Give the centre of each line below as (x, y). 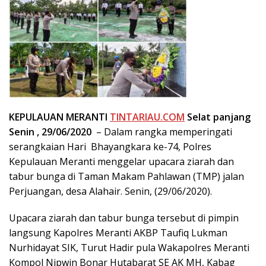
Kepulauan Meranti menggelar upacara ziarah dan (121, 161)
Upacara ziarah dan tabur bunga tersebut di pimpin (124, 218)
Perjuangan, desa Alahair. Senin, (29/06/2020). (110, 191)
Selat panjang (218, 117)
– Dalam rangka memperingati (162, 132)
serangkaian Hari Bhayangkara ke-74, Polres (110, 146)
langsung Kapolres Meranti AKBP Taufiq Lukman (118, 232)
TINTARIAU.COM (147, 117)
